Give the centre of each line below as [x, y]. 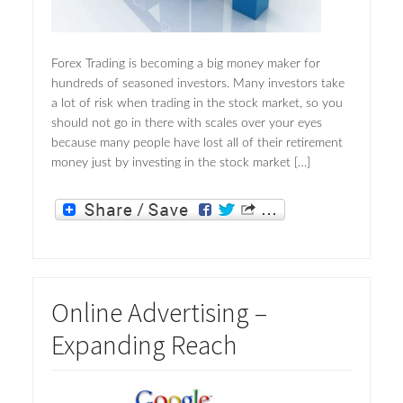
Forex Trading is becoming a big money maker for [185, 64]
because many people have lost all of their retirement [197, 143]
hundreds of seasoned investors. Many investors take [197, 84]
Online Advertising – [159, 312]
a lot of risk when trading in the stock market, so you [197, 104]
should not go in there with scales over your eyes [186, 124]
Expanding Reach [144, 344]
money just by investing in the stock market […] [180, 163]
